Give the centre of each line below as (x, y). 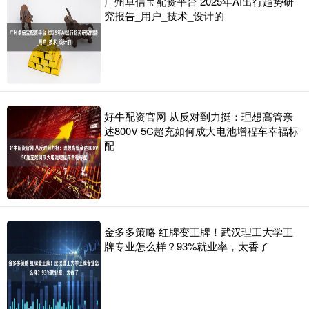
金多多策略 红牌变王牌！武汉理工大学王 (199, 232)
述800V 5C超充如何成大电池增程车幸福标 (201, 131)
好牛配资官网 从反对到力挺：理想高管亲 (199, 117)
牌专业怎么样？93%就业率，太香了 (187, 246)
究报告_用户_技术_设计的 (164, 16)
